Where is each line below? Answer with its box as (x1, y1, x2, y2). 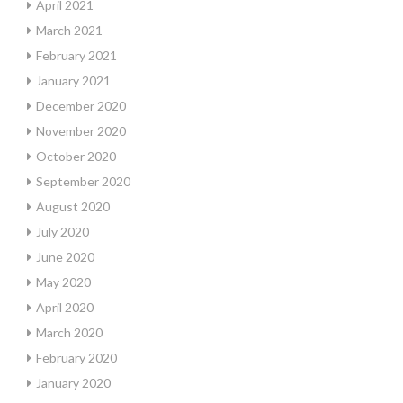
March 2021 (36, 22, 103, 38)
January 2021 (36, 73, 111, 88)
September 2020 (36, 174, 130, 189)
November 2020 (36, 123, 126, 139)
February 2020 (36, 350, 117, 365)
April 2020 (36, 300, 94, 315)
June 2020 (36, 249, 94, 264)
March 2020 (36, 325, 103, 340)
